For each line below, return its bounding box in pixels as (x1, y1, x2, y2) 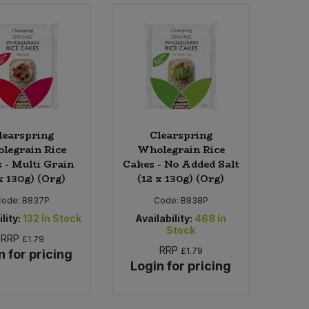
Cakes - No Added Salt (122, 156, 239, 172)
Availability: (135, 212, 193, 224)
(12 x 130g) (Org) (137, 170, 225, 186)
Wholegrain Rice (137, 141, 225, 157)
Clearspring (149, 127, 212, 143)
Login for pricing (130, 258, 232, 273)
